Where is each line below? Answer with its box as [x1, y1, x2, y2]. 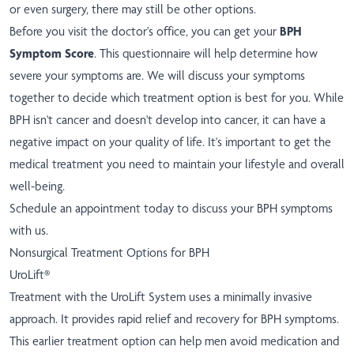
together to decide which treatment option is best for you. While [9, 90, 344, 106]
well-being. [9, 179, 65, 194]
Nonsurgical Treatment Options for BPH [9, 245, 209, 261]
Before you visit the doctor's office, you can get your [9, 24, 280, 40]
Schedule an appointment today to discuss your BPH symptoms [9, 201, 333, 217]
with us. [9, 223, 48, 239]
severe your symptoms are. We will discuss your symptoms [9, 68, 305, 84]
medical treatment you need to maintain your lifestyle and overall [9, 156, 345, 172]
